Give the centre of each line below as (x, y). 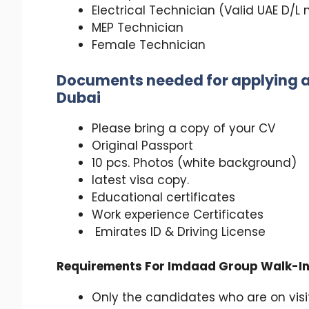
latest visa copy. (140, 180)
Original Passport (142, 145)
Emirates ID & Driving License (179, 231)
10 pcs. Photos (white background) (194, 162)
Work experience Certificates (178, 214)
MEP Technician (138, 28)
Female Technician (149, 45)
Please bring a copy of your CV (183, 128)
